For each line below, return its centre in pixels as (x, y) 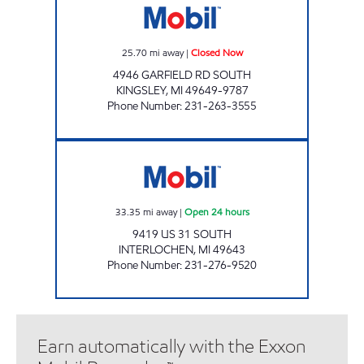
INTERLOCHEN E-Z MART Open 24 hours (263, 147)
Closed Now (217, 52)
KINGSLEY (141, 90)
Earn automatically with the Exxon (171, 346)
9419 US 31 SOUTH (182, 234)
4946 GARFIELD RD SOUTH (182, 75)
